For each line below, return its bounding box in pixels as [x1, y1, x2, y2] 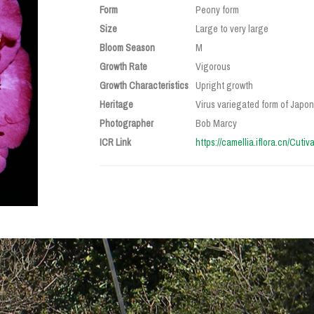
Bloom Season [99, 41, 155, 54]
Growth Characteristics [99, 79, 189, 92]
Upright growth [195, 79, 253, 92]
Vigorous [195, 60, 231, 73]
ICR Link [99, 136, 131, 149]
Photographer [99, 117, 153, 130]
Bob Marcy [195, 117, 237, 130]
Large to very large [195, 22, 268, 35]
